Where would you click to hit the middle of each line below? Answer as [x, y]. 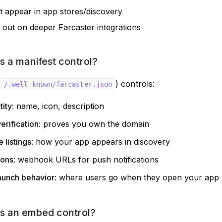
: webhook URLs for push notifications [86, 160]
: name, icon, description [58, 106]
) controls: [135, 84]
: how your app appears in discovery [101, 142]
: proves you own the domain [94, 124]
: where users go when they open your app [137, 177]
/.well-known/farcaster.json [58, 84]
